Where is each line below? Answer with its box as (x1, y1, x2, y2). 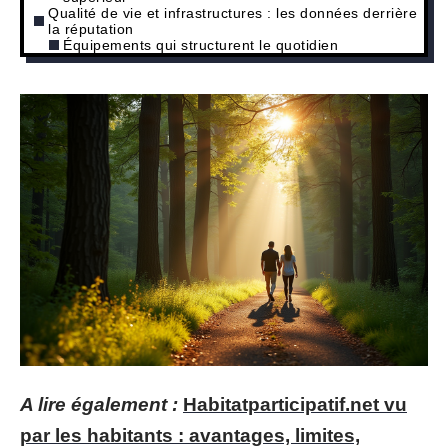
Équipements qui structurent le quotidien (63, 36, 338, 53)
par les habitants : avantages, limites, (20, 424, 360, 446)
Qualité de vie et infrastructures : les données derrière (48, 4, 417, 21)
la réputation (48, 20, 134, 37)
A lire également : (20, 393, 178, 415)
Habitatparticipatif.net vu (183, 393, 407, 415)
